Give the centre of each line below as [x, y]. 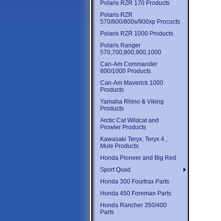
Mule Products [119, 146]
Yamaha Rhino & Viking [132, 102]
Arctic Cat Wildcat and [129, 120]
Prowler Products [123, 127]
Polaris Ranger [120, 45]
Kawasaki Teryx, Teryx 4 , [134, 139]
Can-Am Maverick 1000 [132, 83]
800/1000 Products [126, 71]
